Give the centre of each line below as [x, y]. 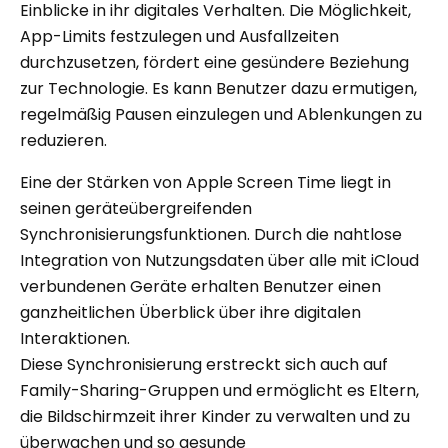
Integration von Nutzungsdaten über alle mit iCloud [219, 260]
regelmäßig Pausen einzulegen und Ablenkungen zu [221, 114]
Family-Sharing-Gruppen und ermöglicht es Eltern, [219, 390]
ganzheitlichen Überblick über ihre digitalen [190, 312]
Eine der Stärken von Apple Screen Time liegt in [205, 182]
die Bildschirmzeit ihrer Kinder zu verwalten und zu [215, 416]
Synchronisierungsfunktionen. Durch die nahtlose [211, 234]
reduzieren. [63, 140]
